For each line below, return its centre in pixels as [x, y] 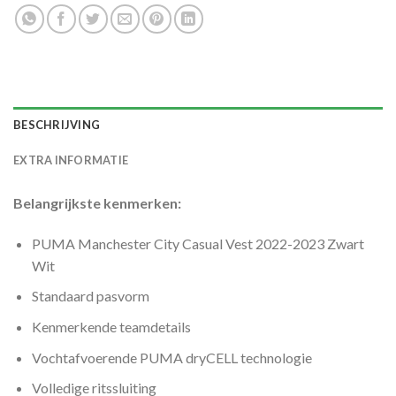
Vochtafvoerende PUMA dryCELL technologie [171, 357]
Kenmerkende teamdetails [111, 326]
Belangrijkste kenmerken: [97, 202]
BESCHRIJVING [57, 124]
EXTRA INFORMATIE [71, 160]
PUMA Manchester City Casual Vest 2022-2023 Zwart [198, 243]
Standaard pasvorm [90, 296]
